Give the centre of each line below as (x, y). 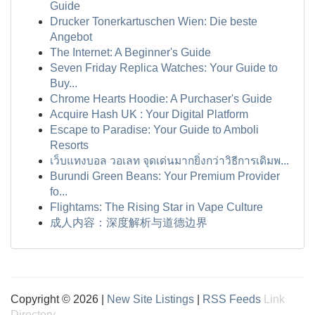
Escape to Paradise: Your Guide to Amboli (154, 130)
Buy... (64, 83)
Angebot (71, 37)
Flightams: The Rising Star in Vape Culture (156, 207)
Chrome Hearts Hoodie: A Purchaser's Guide (161, 99)
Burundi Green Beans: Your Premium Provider (165, 176)
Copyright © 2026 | (59, 299)
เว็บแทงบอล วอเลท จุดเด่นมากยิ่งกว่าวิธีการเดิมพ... (169, 161)
